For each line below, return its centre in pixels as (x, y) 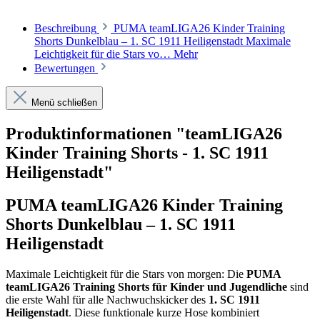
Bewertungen (66, 68)
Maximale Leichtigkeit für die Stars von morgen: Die (126, 274)
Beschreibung (65, 28)
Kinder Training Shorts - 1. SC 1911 (137, 152)
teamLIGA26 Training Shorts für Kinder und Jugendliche (146, 287)
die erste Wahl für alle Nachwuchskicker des (107, 300)
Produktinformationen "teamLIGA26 (144, 133)
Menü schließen (64, 102)
